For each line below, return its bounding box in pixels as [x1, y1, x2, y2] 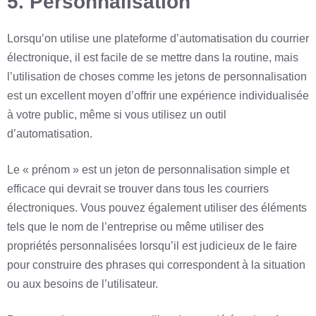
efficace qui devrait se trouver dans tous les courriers [7, 183, 269, 195]
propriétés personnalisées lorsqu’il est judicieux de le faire [7, 240, 297, 253]
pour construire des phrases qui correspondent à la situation [7, 259, 305, 272]
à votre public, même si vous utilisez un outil [7, 109, 226, 121]
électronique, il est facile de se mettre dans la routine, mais [7, 51, 298, 64]
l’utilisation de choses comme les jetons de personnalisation [7, 71, 307, 83]
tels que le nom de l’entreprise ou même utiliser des [7, 221, 264, 233]
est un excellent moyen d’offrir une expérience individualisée [7, 90, 309, 102]
